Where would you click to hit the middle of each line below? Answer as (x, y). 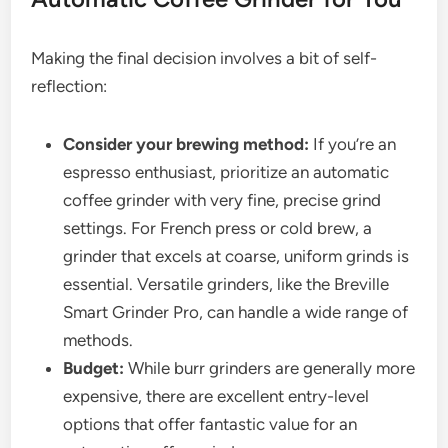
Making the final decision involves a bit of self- (204, 58)
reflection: (69, 86)
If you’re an (353, 144)
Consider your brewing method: (186, 144)
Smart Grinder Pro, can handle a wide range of (236, 312)
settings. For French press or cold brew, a (218, 228)
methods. (98, 340)
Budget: (94, 368)
